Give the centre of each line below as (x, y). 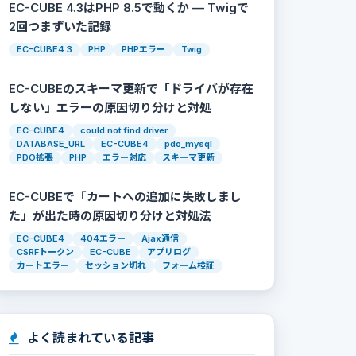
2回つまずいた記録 (60, 27)
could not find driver (124, 130)
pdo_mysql (188, 144)
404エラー (103, 238)
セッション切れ (116, 265)
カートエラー (43, 265)
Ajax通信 (160, 238)
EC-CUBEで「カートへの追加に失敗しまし (125, 197)
